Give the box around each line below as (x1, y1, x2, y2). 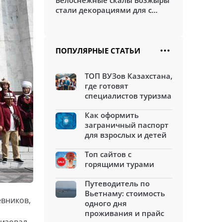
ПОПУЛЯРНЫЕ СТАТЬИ (55, 46, 140, 55)
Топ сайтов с (85, 149, 131, 159)
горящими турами (85, 159, 154, 169)
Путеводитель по (85, 178, 150, 188)
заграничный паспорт (85, 120, 168, 130)
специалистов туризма (85, 91, 171, 101)
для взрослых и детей (85, 130, 166, 140)
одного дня (85, 198, 127, 208)
